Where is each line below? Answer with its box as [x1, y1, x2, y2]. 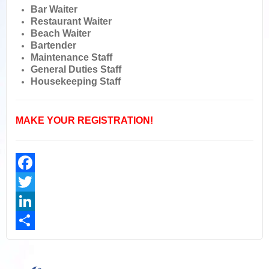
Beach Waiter [31, 28, 91, 38]
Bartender [31, 40, 76, 50]
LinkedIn [16, 216, 48, 225]
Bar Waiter [31, 4, 77, 14]
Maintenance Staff [31, 52, 112, 62]
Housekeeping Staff [31, 76, 121, 86]
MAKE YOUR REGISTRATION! [16, 115, 153, 125]
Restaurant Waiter [31, 16, 112, 26]
